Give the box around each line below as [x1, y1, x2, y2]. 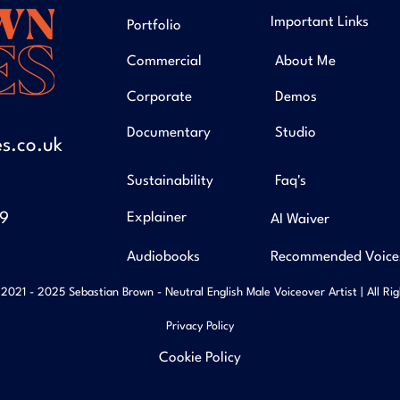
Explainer [127, 210, 187, 225]
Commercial [127, 54, 202, 69]
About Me [275, 54, 336, 69]
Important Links [271, 14, 369, 29]
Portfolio [127, 18, 181, 33]
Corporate [127, 89, 192, 104]
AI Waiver [271, 212, 329, 227]
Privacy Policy [166, 320, 234, 332]
